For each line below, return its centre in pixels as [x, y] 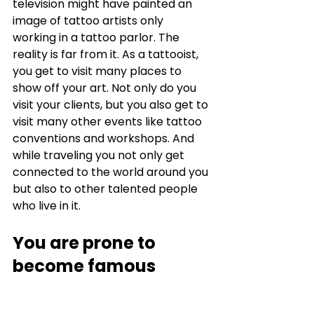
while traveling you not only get [100, 155]
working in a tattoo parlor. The [97, 37]
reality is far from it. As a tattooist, [107, 54]
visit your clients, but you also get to [112, 104]
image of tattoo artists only [89, 20]
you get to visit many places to [98, 71]
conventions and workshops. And [105, 138]
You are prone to [86, 243]
